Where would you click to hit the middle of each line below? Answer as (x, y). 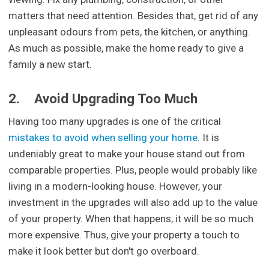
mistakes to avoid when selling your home (103, 138)
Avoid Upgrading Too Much (116, 99)
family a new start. (50, 64)
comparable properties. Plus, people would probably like (133, 170)
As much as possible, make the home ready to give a (126, 48)
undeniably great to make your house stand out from (127, 154)
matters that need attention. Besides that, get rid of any (134, 15)
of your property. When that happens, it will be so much (131, 219)
